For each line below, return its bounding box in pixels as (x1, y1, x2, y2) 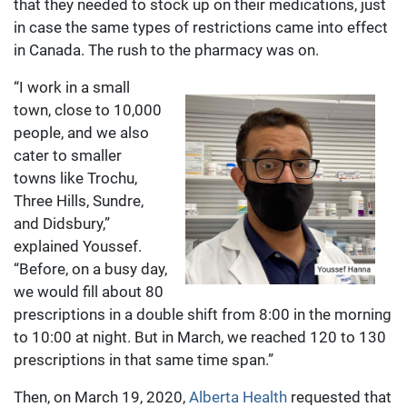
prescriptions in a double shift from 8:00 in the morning (14, 305, 392, 324)
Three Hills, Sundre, (14, 192, 144, 211)
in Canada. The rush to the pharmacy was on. (14, 41, 319, 60)
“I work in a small (14, 78, 130, 97)
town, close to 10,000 (14, 101, 162, 120)
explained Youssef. (14, 237, 142, 256)
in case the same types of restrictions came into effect (14, 18, 388, 37)
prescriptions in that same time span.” (14, 351, 273, 370)
